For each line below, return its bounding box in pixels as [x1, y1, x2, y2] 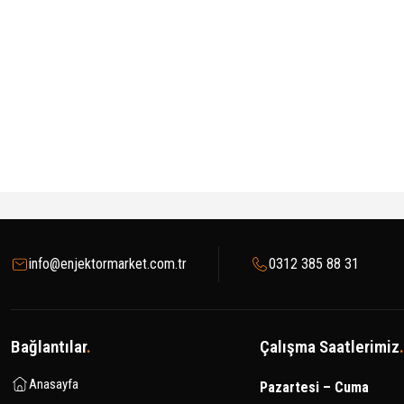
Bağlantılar [11, 336, 87, 357]
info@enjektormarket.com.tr [29, 255, 187, 272]
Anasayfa [29, 376, 78, 392]
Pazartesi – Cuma [259, 379, 369, 396]
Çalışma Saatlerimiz [259, 336, 399, 357]
